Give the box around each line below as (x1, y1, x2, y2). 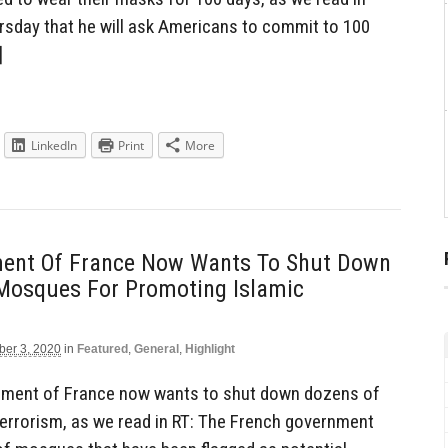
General (134, 341, 179, 356)
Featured (77, 341, 128, 356)
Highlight (185, 341, 235, 356)
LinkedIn (31, 137, 77, 155)
